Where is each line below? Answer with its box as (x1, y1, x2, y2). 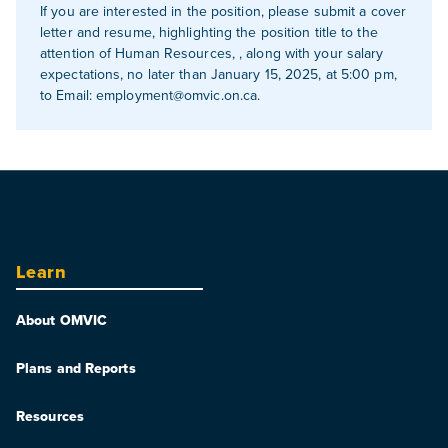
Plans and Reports (16, 358, 136, 378)
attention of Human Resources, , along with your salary (40, 43, 384, 63)
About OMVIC (16, 310, 108, 330)
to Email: (40, 85, 96, 105)
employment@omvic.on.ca (96, 85, 258, 105)
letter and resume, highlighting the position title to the (40, 22, 378, 42)
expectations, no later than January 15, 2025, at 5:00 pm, (40, 64, 397, 84)
